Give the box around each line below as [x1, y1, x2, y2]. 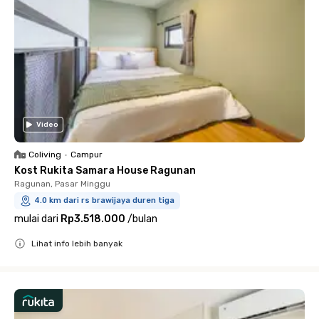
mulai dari [14, 212, 58, 225]
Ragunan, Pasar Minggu [14, 178, 110, 189]
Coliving [28, 149, 61, 159]
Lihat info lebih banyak [31, 238, 122, 249]
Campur [70, 149, 103, 159]
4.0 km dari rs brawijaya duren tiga [34, 195, 174, 205]
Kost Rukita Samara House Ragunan [14, 164, 196, 177]
